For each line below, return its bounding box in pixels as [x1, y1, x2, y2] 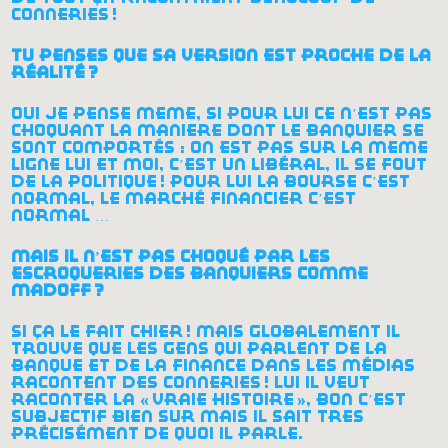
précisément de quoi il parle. [11, 424, 304, 442]
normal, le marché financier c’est [11, 189, 357, 207]
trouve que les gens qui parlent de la [11, 339, 388, 357]
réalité [11, 63, 86, 81]
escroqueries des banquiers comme [11, 264, 369, 282]
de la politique [11, 172, 158, 190]
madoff [11, 281, 92, 299]
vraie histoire [152, 390, 295, 408]
